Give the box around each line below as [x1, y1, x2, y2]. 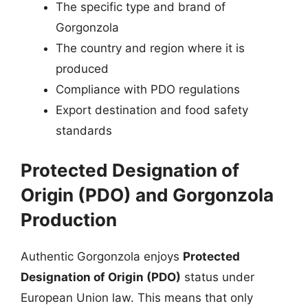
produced [56, 61, 109, 76]
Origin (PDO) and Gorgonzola [21, 184, 274, 206]
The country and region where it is [56, 41, 245, 55]
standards [56, 123, 112, 137]
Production [21, 209, 117, 230]
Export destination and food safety [56, 102, 248, 117]
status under [181, 270, 254, 284]
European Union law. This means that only [21, 291, 253, 305]
